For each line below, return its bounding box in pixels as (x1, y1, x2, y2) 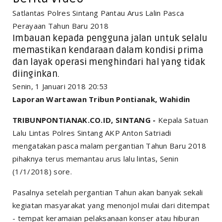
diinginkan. (12, 68, 60, 79)
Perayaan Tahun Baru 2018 (12, 20, 109, 31)
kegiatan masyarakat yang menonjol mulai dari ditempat (12, 200, 210, 210)
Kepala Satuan (156, 114, 208, 125)
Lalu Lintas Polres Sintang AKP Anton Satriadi (12, 127, 171, 138)
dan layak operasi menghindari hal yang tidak (12, 56, 206, 67)
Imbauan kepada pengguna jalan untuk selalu (12, 32, 208, 44)
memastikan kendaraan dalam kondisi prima (12, 44, 203, 55)
